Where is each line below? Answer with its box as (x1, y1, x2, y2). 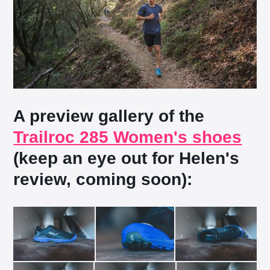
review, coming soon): (13, 170, 193, 189)
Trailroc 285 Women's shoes (13, 128, 242, 147)
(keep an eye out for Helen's (13, 149, 240, 168)
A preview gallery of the (13, 107, 205, 126)
